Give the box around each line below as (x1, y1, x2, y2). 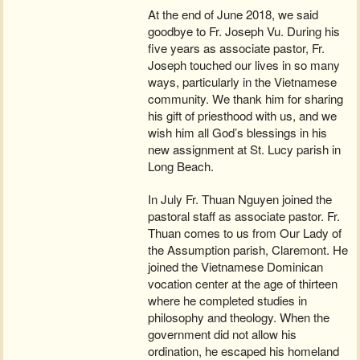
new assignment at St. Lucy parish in (148, 141, 342, 158)
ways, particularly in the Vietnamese (148, 73, 337, 91)
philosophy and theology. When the (148, 309, 330, 326)
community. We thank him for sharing (148, 90, 344, 108)
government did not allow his (148, 325, 297, 343)
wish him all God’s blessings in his (148, 124, 328, 141)
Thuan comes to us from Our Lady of (148, 224, 342, 242)
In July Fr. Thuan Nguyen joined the (148, 190, 333, 208)
